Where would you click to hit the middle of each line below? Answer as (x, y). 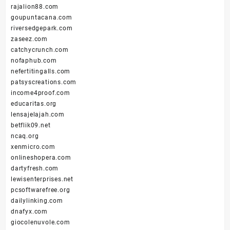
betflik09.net (31, 126)
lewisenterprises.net (42, 179)
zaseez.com (29, 39)
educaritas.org (34, 104)
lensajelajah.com (38, 115)
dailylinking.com (37, 201)
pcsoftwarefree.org (41, 190)
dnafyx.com (29, 212)
